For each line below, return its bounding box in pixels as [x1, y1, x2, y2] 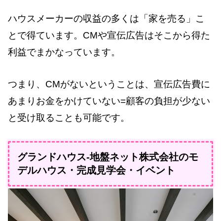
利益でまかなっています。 [8, 47, 120, 58]
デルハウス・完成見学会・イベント [17, 165, 175, 176]
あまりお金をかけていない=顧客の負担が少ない [8, 95, 210, 106]
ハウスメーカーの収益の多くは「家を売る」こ [8, 13, 205, 24]
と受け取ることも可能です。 [8, 112, 130, 123]
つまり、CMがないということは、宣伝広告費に [8, 78, 210, 89]
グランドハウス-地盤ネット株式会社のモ [17, 151, 198, 163]
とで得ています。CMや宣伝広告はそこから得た [8, 30, 210, 41]
